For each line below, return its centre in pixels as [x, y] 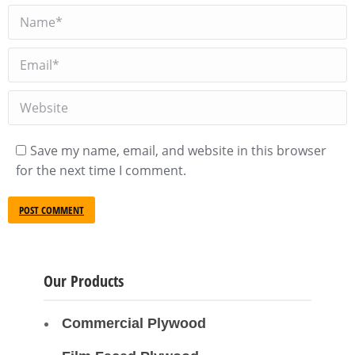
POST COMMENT [52, 210]
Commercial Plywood [134, 323]
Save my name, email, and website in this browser [178, 151]
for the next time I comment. [101, 170]
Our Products [84, 281]
